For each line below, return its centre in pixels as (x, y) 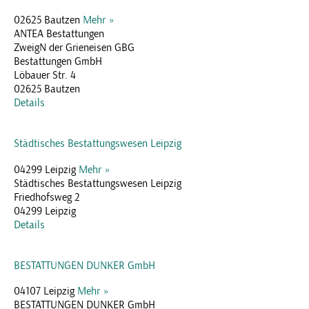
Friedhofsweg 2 (47, 197)
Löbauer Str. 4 (45, 75)
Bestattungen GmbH (58, 61)
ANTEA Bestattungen (59, 33)
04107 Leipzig (46, 291)
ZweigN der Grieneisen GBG (74, 47)
